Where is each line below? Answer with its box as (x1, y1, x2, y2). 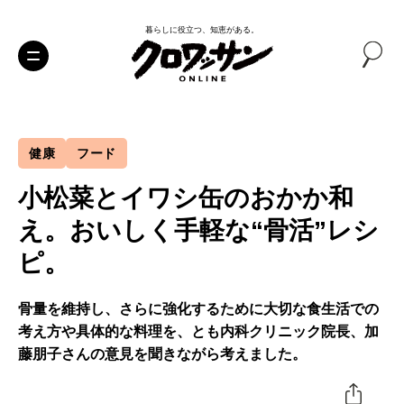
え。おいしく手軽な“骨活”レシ (18, 216, 379, 244)
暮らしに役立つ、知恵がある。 (145, 25, 259, 34)
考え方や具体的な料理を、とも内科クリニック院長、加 (18, 324, 379, 339)
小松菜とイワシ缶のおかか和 (18, 184, 353, 212)
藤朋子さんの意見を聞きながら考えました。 (18, 346, 307, 362)
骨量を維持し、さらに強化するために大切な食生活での (18, 301, 379, 317)
